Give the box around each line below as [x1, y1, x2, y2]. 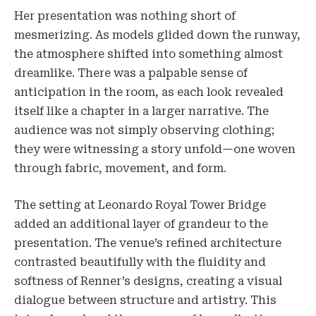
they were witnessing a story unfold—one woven [14, 142, 296, 157]
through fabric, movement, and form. [14, 162, 226, 176]
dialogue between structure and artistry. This [14, 293, 276, 307]
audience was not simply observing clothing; [14, 123, 274, 138]
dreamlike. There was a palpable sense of [14, 66, 248, 80]
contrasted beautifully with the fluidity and [14, 255, 266, 269]
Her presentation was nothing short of [14, 9, 236, 23]
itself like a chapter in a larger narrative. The [14, 104, 269, 119]
